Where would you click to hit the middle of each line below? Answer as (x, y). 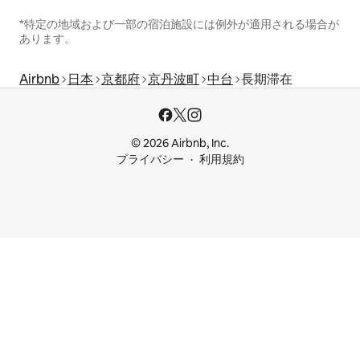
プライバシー (150, 159)
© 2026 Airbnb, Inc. (180, 143)
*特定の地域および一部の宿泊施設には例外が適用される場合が (179, 24)
